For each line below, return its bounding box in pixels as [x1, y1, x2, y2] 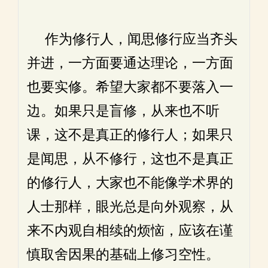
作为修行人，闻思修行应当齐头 [27, 31, 237, 47]
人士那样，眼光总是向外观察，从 [27, 199, 233, 215]
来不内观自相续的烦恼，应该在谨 [27, 223, 233, 239]
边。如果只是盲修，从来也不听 [27, 103, 220, 119]
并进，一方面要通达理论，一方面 [27, 55, 233, 71]
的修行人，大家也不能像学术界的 [27, 175, 233, 191]
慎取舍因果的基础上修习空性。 [27, 246, 220, 263]
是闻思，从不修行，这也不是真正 [27, 151, 233, 167]
